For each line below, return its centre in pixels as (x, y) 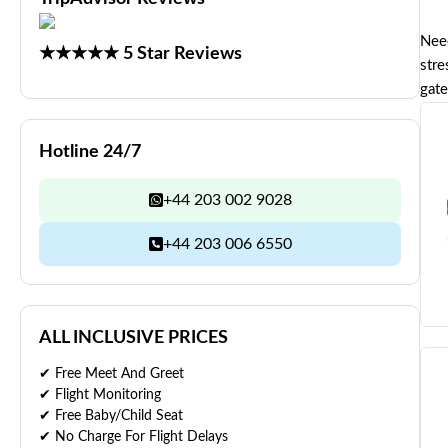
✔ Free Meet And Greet (111, 374)
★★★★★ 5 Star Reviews (140, 54)
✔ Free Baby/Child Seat (111, 416)
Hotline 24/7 (90, 152)
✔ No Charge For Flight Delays (133, 437)
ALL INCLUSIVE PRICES (133, 338)
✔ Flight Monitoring (100, 395)
